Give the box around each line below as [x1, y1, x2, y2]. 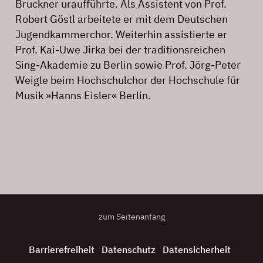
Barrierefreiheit [29, 243, 95, 255]
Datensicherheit [163, 243, 231, 255]
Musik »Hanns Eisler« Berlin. [15, 88, 151, 102]
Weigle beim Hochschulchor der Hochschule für [15, 73, 240, 87]
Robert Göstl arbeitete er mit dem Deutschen [15, 12, 228, 26]
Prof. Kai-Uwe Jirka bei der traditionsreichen [15, 42, 225, 56]
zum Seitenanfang [98, 211, 165, 222]
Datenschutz [102, 243, 156, 255]
